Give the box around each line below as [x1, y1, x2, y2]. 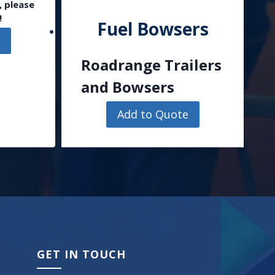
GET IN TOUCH [37, 247, 126, 261]
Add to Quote [117, 107, 188, 122]
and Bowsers [81, 77, 175, 98]
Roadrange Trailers [81, 55, 222, 76]
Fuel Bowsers [96, 17, 209, 41]
